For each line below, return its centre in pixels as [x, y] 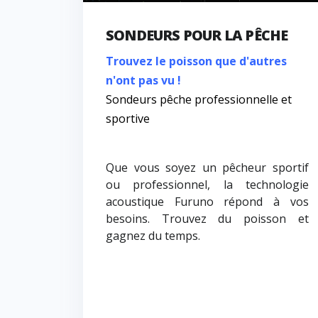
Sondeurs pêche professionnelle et [199, 100]
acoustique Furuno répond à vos [207, 202]
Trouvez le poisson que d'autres [196, 61]
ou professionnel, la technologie [207, 185]
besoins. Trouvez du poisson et [207, 219]
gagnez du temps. [153, 236]
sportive [128, 119]
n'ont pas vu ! [143, 81]
